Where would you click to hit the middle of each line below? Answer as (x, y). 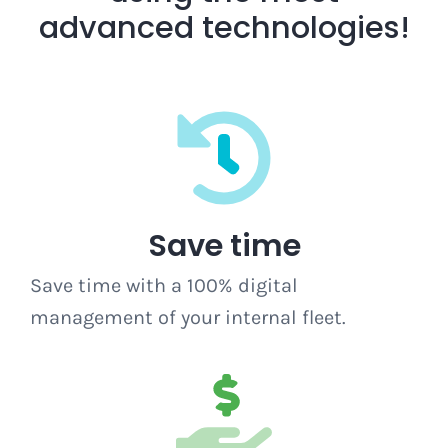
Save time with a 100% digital (163, 285)
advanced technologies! (224, 27)
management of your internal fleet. (187, 317)
